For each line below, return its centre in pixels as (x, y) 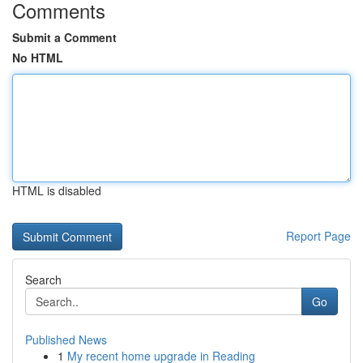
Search (43, 280)
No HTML (38, 58)
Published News (66, 340)
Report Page (318, 236)
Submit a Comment (64, 37)
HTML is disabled (57, 190)
